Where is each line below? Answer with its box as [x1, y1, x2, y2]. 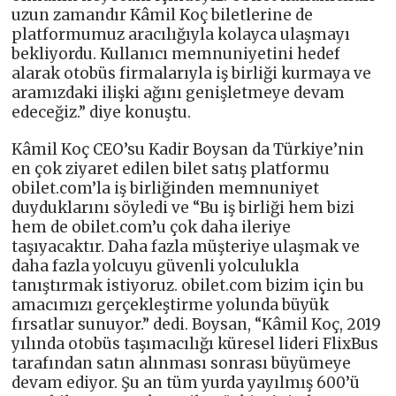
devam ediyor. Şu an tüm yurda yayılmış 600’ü [11, 373, 361, 393]
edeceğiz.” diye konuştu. [11, 103, 192, 123]
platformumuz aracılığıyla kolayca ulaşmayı [11, 25, 351, 45]
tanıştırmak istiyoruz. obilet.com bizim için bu [11, 276, 365, 296]
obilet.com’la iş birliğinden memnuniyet [11, 179, 320, 199]
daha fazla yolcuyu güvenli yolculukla [11, 256, 300, 277]
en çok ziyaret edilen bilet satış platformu [11, 159, 331, 179]
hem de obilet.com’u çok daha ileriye [11, 217, 292, 238]
